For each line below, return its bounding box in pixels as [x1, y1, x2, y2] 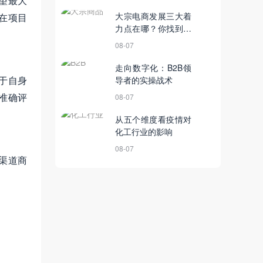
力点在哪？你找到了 [115, 22, 191, 35]
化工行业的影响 [115, 126, 173, 138]
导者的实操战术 [115, 74, 173, 86]
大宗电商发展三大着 [115, 10, 191, 22]
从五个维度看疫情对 [115, 113, 191, 126]
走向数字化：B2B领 [115, 62, 191, 74]
